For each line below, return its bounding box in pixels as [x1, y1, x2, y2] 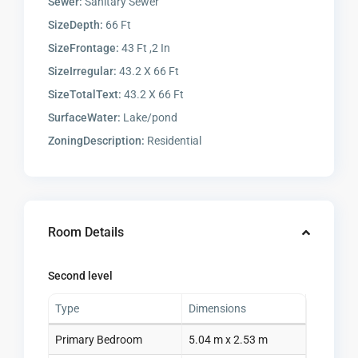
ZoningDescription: [48, 134, 145, 148]
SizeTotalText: [48, 88, 122, 101]
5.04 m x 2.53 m [189, 333, 268, 347]
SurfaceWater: [48, 111, 121, 125]
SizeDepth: [48, 18, 104, 32]
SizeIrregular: [48, 65, 117, 78]
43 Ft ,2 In [119, 42, 171, 55]
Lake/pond [121, 111, 178, 125]
